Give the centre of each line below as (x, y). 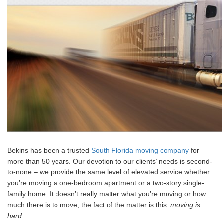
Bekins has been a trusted (49, 150)
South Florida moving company (140, 150)
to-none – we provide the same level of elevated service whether (109, 172)
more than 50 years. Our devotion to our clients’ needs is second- (110, 161)
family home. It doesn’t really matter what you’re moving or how (107, 194)
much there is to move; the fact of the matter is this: (89, 204)
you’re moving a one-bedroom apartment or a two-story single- (106, 183)
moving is (185, 204)
